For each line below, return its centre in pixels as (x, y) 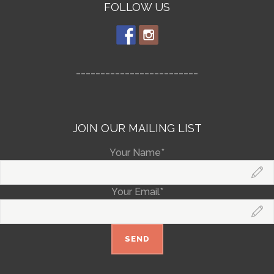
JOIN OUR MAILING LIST (137, 128)
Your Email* (137, 192)
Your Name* (137, 153)
